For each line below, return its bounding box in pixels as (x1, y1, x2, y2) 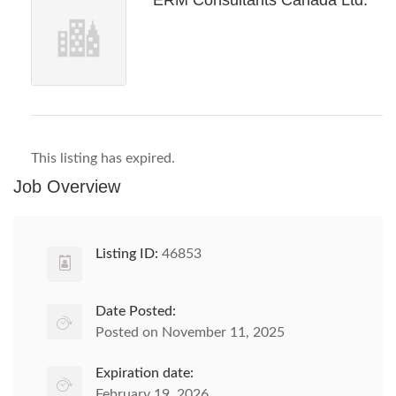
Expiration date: (95, 366, 194, 380)
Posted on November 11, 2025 (95, 325, 285, 339)
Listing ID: (95, 247, 158, 261)
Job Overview (13, 177, 120, 196)
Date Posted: (95, 304, 176, 318)
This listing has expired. (31, 151, 175, 165)
